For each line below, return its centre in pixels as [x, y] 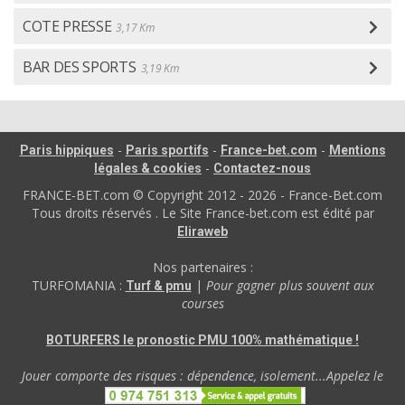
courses [202, 303]
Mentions [357, 150]
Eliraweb [202, 231]
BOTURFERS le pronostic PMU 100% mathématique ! [202, 340]
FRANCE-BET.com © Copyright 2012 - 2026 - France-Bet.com [202, 195]
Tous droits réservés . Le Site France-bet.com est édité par [202, 213]
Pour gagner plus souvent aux [290, 285]
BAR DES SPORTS [80, 67]
